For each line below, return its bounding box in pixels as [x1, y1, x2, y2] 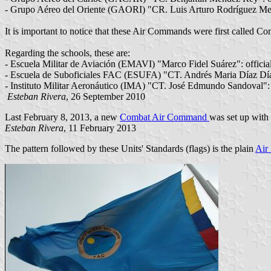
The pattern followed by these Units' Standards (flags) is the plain [5, 143, 255, 154]
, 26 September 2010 [66, 91, 145, 102]
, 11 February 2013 [64, 122, 136, 133]
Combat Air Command [120, 111, 209, 122]
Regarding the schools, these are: [5, 47, 130, 58]
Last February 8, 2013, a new [5, 111, 120, 122]
